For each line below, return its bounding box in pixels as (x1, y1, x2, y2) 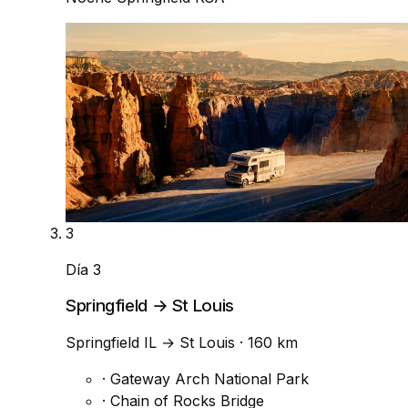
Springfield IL (66, 333, 161, 352)
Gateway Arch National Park (106, 370, 309, 389)
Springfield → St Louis (66, 295, 234, 317)
